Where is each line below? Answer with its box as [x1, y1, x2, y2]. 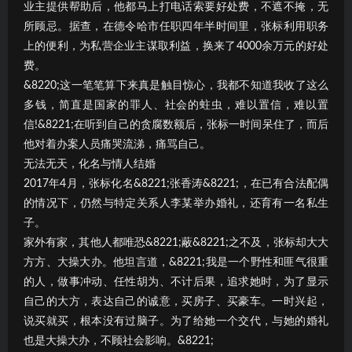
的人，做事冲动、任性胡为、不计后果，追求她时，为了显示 [24, 276, 328, 288]
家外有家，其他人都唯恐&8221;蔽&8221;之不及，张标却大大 [24, 236, 328, 248]
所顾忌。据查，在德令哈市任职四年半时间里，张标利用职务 [24, 20, 328, 32]
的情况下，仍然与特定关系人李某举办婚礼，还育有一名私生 [24, 197, 328, 209]
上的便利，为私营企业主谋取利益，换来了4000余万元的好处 [24, 40, 328, 52]
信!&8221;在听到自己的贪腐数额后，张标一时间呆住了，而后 [24, 119, 328, 130]
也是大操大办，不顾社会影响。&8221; [24, 335, 214, 346]
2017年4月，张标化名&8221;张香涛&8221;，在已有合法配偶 [24, 178, 328, 189]
